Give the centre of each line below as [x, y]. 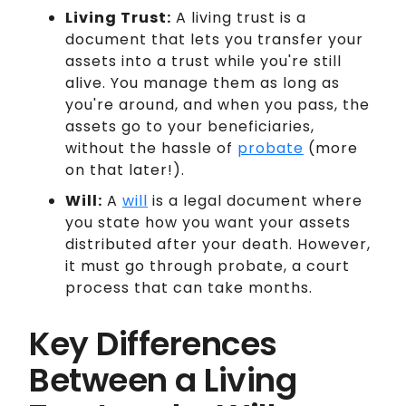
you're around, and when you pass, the [217, 104]
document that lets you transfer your [214, 39]
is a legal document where [255, 200]
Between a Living [163, 380]
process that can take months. [189, 287]
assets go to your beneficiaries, [190, 126]
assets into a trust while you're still [203, 61]
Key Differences [153, 343]
